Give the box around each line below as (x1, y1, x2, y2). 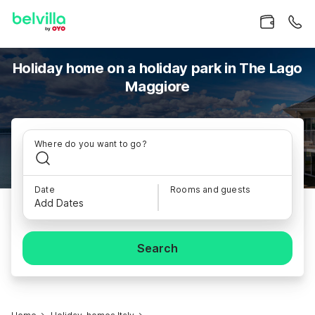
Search (137, 241, 178, 255)
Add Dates (34, 197, 84, 209)
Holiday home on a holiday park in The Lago (12, 60, 303, 77)
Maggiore (125, 78, 190, 95)
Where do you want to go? (34, 139, 147, 149)
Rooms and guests (170, 184, 251, 195)
